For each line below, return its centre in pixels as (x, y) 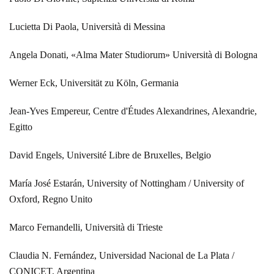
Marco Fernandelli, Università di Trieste (86, 227)
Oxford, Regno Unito (51, 199)
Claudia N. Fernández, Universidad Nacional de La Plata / (122, 255)
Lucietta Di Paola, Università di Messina (87, 26)
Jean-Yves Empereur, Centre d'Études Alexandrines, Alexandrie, (133, 111)
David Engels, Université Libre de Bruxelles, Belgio (110, 155)
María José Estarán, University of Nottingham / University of (127, 183)
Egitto (21, 127)
